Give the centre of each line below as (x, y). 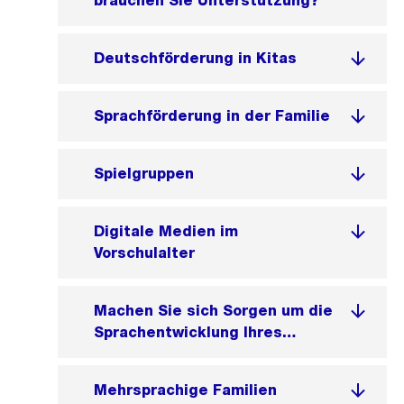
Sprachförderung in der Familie (212, 116)
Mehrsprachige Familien (185, 390)
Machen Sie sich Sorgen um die (213, 311)
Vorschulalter (144, 253)
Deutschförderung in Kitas (195, 58)
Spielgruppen (144, 174)
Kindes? (125, 354)
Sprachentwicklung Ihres (188, 332)
